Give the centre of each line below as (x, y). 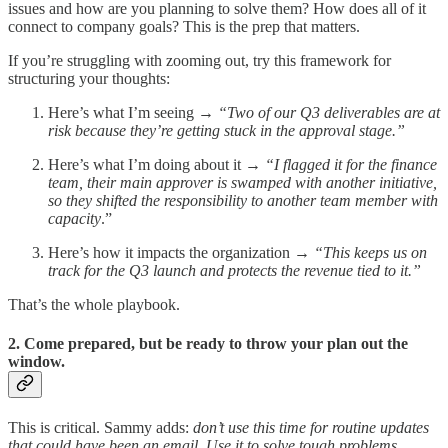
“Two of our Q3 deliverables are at (329, 112)
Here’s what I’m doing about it (146, 164)
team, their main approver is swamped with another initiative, (242, 182)
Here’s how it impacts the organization (169, 252)
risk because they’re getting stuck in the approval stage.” (226, 130)
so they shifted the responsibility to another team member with (243, 200)
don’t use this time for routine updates (311, 428)
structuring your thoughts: (89, 78)
